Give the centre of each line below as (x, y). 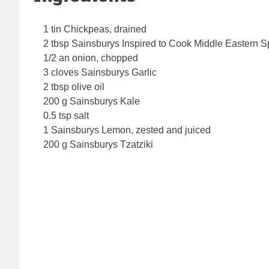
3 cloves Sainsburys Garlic (100, 73)
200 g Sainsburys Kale (92, 101)
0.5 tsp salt (66, 116)
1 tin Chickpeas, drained (95, 29)
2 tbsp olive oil (74, 87)
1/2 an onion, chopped (91, 58)
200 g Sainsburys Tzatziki (98, 145)
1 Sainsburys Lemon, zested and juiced (127, 130)
